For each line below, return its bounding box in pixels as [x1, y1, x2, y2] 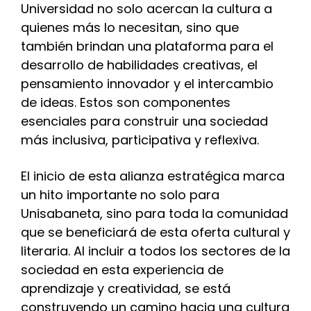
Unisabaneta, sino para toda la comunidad [21, 205, 288, 223]
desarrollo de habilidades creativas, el [21, 56, 258, 74]
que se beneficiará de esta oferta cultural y [21, 224, 290, 242]
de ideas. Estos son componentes [21, 93, 230, 111]
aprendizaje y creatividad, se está [21, 280, 230, 298]
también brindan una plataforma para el [21, 37, 274, 55]
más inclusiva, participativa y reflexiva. [21, 131, 259, 149]
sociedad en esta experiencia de [21, 261, 224, 279]
